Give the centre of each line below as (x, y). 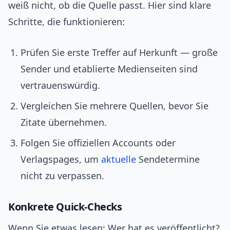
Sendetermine (168, 159)
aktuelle (119, 159)
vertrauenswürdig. (60, 85)
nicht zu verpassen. (62, 176)
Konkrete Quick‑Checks (65, 207)
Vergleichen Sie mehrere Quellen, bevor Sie (114, 106)
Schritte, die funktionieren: (66, 22)
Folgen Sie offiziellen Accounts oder (98, 143)
